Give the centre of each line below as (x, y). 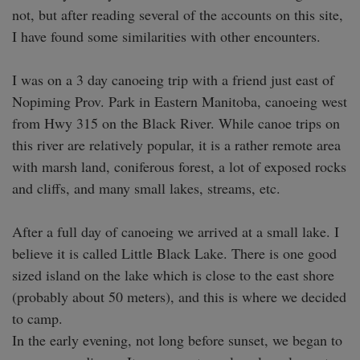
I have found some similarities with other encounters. (166, 37)
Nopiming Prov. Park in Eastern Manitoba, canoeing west (180, 102)
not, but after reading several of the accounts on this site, (178, 15)
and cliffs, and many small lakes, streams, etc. (146, 188)
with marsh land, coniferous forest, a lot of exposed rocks (179, 167)
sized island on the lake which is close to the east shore (173, 275)
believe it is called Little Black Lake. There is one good (174, 254)
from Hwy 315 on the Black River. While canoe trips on (176, 123)
